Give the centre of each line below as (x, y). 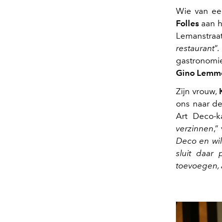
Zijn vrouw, (198, 91)
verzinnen (195, 128)
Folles (188, 23)
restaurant (195, 48)
